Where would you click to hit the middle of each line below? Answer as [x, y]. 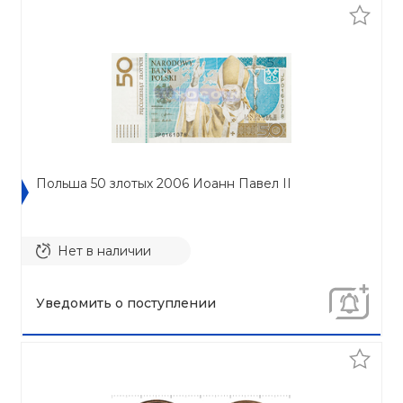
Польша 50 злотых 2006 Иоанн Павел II [164, 184]
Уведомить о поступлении [126, 303]
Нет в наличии [104, 251]
